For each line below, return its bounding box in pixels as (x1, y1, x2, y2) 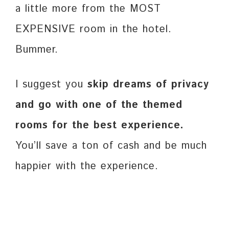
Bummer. (15, 42, 58, 58)
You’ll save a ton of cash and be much (15, 139, 207, 154)
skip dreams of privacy (87, 77, 209, 93)
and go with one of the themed (15, 98, 182, 113)
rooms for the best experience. (15, 118, 184, 133)
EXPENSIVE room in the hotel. (15, 22, 172, 37)
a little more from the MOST (15, 2, 161, 17)
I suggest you (15, 77, 87, 93)
